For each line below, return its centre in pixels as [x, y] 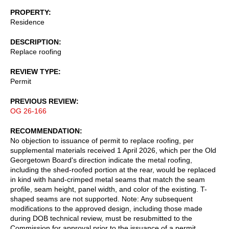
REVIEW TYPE [34, 71]
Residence [27, 22]
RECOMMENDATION [45, 131]
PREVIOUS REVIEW [43, 101]
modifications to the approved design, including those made [106, 208]
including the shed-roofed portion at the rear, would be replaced [113, 169]
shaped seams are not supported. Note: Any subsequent [101, 199]
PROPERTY [29, 12]
